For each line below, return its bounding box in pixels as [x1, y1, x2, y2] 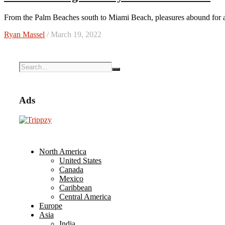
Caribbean [59, 183, 92, 192]
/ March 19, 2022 [45, 30, 101, 39]
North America [39, 147, 86, 156]
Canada [59, 165, 83, 174]
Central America [59, 192, 111, 201]
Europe [39, 201, 62, 210]
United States [59, 156, 101, 165]
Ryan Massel [4, 30, 45, 39]
